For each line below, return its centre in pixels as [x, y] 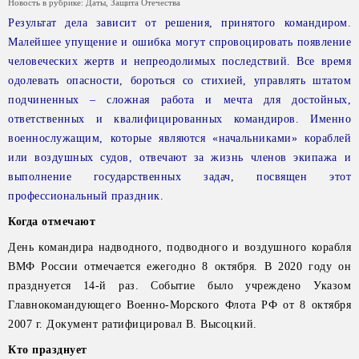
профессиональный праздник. [86, 196]
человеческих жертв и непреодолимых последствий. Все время [179, 61]
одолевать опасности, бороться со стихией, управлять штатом [179, 81]
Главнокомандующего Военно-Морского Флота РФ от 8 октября [179, 305]
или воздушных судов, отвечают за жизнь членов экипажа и [179, 157]
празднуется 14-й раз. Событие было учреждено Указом [179, 286]
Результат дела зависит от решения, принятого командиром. [179, 23]
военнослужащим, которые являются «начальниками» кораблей [179, 138]
